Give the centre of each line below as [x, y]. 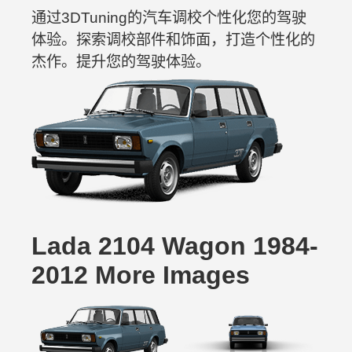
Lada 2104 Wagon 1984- [175, 246]
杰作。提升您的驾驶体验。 [121, 62]
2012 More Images [141, 275]
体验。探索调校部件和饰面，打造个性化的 [173, 40]
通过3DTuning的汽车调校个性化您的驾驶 [169, 18]
